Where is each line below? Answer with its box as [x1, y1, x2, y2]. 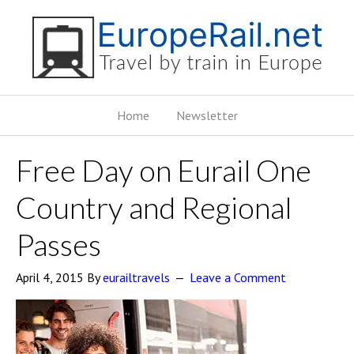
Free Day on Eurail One [16, 152, 311, 188]
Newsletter [175, 107, 238, 123]
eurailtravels [103, 269, 170, 285]
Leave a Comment [190, 269, 286, 285]
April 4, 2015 [16, 269, 84, 285]
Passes [16, 226, 101, 262]
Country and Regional [16, 189, 292, 225]
